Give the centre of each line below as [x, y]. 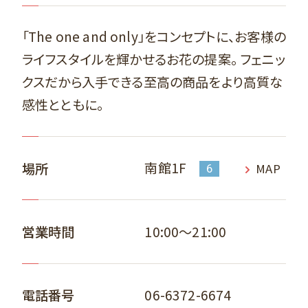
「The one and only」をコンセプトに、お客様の [154, 37]
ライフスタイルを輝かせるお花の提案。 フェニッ [153, 59]
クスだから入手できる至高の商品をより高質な [152, 82]
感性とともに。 [63, 105]
